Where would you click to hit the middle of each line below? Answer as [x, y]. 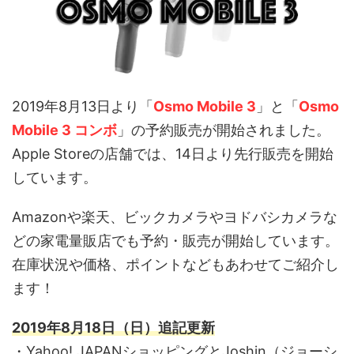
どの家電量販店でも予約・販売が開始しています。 [175, 241]
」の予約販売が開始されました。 [224, 130]
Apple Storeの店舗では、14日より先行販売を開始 [173, 154]
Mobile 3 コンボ [64, 130]
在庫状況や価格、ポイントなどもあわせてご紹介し [175, 265]
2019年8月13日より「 [83, 107]
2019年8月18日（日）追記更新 [113, 328]
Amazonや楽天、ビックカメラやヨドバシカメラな [175, 217]
